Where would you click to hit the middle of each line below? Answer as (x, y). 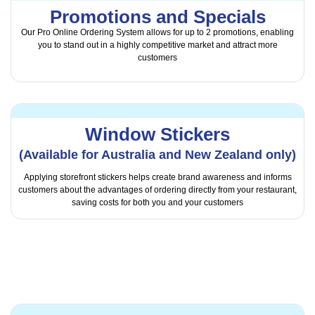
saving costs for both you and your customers (157, 202)
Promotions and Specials (157, 17)
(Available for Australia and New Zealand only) (157, 154)
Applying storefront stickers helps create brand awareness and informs (157, 177)
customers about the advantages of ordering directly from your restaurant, (157, 189)
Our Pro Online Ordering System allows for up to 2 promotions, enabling (157, 33)
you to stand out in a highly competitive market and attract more (157, 45)
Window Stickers (157, 134)
